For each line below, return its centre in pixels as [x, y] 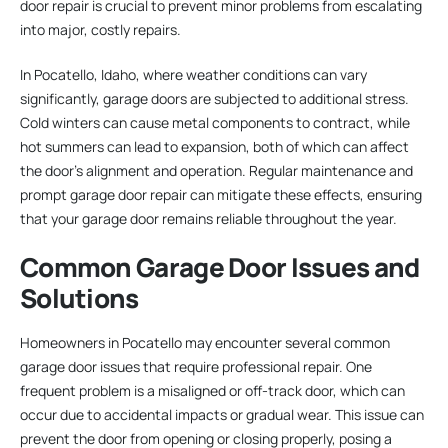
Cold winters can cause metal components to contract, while [215, 122]
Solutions [79, 297]
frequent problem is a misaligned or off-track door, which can [212, 391]
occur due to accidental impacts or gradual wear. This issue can [222, 415]
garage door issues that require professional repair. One [196, 367]
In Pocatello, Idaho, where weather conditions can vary [193, 74]
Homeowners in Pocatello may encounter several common [205, 343]
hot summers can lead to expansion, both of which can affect [214, 146]
